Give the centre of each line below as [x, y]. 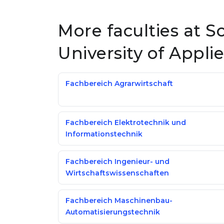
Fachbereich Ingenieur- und [117, 161]
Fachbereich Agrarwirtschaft [119, 83]
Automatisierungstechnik [113, 212]
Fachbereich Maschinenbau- [119, 200]
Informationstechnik [104, 134]
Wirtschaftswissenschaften [117, 173]
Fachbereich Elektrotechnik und [126, 122]
